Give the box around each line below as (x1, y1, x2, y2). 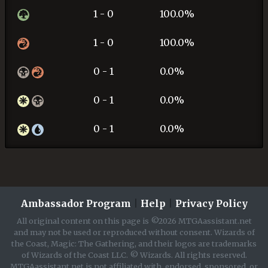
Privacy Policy (175, 197, 248, 210)
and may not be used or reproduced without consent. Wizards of (13, 227, 255, 237)
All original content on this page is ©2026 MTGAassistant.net (16, 216, 252, 226)
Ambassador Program (20, 197, 131, 210)
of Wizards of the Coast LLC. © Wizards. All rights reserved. (21, 250, 247, 260)
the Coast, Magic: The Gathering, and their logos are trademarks (11, 239, 257, 249)
